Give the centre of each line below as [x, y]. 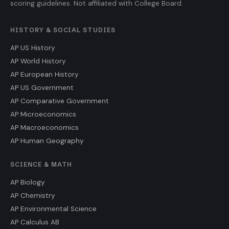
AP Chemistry [33, 196]
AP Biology [28, 182]
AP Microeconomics [43, 114]
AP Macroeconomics [44, 128]
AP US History [33, 48]
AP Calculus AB [35, 222]
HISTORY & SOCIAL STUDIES [63, 30]
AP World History [38, 61]
